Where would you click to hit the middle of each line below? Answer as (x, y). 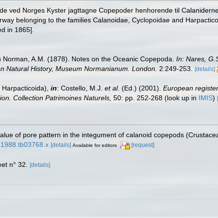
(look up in (181, 98)
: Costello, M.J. (81, 88)
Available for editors (95, 145)
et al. (112, 88)
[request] (143, 145)
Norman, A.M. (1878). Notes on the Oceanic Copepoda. (90, 59)
